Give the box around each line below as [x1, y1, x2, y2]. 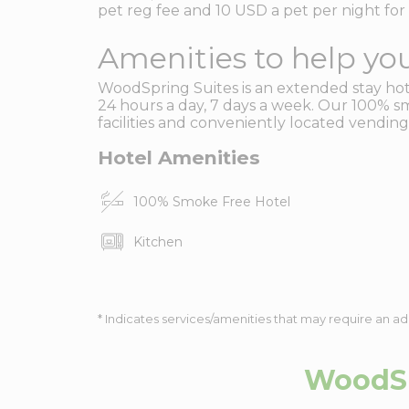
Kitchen [133, 234, 184, 251]
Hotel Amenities [98, 146, 260, 170]
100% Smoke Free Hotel [133, 194, 291, 211]
